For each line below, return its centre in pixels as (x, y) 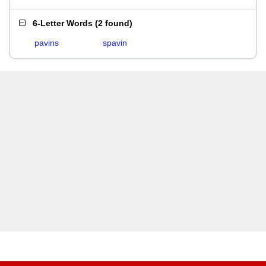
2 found (114, 23)
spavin (115, 43)
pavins (47, 43)
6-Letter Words (63, 23)
